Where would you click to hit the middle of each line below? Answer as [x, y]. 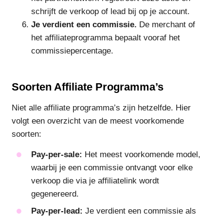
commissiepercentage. [72, 51]
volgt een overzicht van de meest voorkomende [98, 121]
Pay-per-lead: [57, 211]
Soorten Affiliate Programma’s [88, 87]
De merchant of [166, 25]
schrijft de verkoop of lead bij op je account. [110, 12]
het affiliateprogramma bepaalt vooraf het [106, 38]
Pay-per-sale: [57, 154]
